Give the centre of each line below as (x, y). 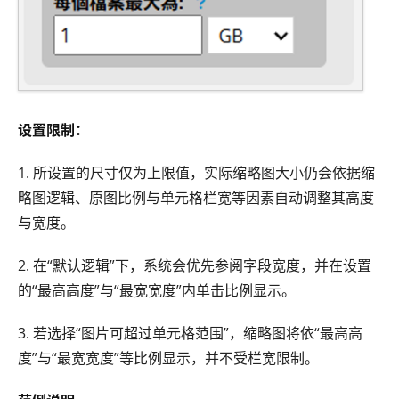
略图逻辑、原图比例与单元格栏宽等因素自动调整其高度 (196, 197)
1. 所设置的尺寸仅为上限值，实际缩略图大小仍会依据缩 (196, 172)
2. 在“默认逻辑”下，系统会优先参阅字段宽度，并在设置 (195, 265)
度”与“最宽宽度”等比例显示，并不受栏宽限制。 (168, 358)
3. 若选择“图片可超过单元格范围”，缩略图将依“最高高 (190, 333)
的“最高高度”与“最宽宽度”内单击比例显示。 (157, 290)
